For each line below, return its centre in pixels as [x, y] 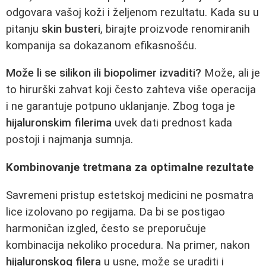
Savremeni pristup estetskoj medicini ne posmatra [130, 195]
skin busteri [71, 29]
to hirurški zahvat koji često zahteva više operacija [131, 90]
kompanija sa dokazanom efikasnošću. [101, 45]
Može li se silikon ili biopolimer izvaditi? [104, 73]
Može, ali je [231, 73]
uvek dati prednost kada [172, 123]
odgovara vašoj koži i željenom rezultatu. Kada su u [132, 12]
